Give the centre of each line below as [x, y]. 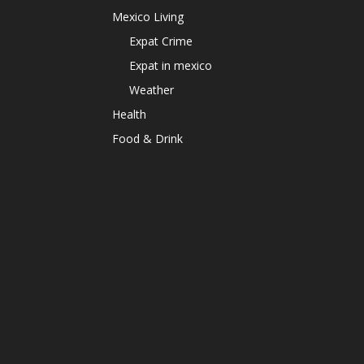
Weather [152, 90]
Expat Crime [161, 41]
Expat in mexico [171, 65]
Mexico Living [148, 17]
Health [129, 114]
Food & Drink [147, 139]
